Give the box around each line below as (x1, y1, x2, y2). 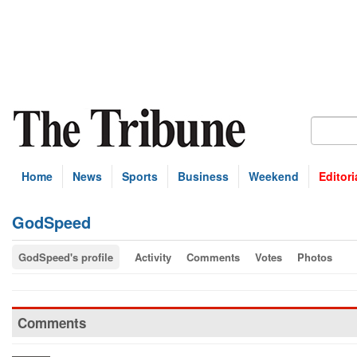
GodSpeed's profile (18, 249, 113, 265)
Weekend (249, 168, 299, 184)
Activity (135, 249, 171, 265)
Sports (122, 168, 158, 184)
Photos (297, 249, 332, 265)
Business (178, 168, 229, 184)
